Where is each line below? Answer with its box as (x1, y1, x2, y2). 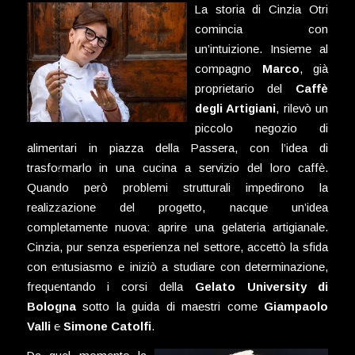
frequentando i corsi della (26, 279, 195, 293)
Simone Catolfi (63, 319, 151, 333)
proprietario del (194, 81, 296, 95)
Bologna (26, 299, 76, 313)
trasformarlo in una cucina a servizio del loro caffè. (26, 160, 329, 174)
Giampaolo (264, 299, 329, 313)
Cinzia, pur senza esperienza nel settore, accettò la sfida (26, 239, 329, 254)
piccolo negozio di (194, 120, 329, 135)
